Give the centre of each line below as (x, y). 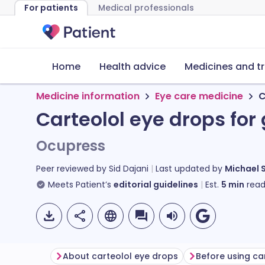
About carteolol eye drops (120, 256)
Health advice (132, 67)
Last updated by (190, 169)
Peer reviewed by (72, 169)
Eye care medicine (199, 96)
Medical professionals (146, 8)
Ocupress (71, 146)
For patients (51, 8)
